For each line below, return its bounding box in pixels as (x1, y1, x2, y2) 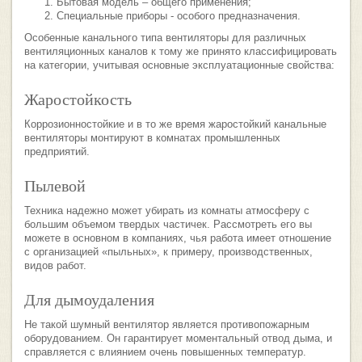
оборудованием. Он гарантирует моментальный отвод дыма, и (24, 333, 332, 344)
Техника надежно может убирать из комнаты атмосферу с (24, 205, 309, 217)
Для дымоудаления (24, 288, 154, 310)
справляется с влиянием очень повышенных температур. (24, 347, 306, 358)
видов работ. (24, 260, 86, 271)
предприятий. (24, 146, 90, 158)
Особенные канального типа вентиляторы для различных (24, 32, 306, 44)
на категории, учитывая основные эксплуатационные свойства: (24, 60, 335, 71)
